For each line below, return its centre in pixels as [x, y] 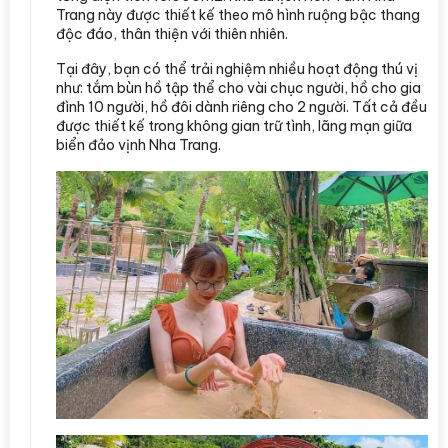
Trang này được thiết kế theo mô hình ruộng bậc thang [238, 15]
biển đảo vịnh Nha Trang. [138, 145]
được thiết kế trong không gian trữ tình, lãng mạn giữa [234, 126]
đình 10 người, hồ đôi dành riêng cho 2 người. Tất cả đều [241, 107]
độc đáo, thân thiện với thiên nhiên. [173, 34]
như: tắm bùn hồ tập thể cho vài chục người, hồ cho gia [238, 88]
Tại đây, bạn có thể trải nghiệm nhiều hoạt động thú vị [237, 69]
